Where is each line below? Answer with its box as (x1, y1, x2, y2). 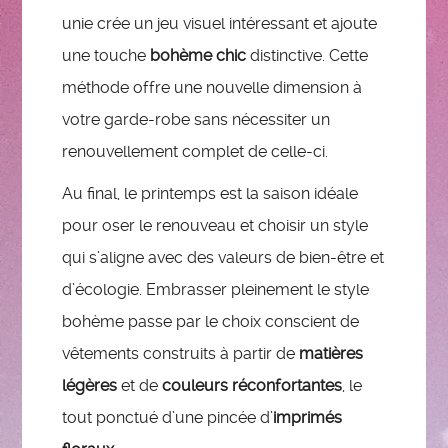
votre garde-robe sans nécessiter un (62, 109, 331, 129)
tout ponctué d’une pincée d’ (62, 407, 274, 427)
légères (62, 375, 118, 395)
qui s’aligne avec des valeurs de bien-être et (62, 247, 385, 267)
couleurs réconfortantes (162, 375, 343, 395)
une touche (62, 45, 151, 65)
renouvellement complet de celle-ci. (62, 141, 329, 161)
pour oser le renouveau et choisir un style (62, 215, 369, 235)
